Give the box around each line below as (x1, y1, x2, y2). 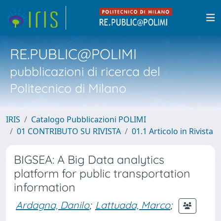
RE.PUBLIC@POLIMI (10, 45, 137, 63)
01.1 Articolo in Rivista (132, 126, 213, 137)
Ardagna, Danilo (16, 198, 89, 211)
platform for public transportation (14, 166, 190, 181)
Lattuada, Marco (95, 198, 170, 211)
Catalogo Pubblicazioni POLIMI (31, 114, 146, 125)
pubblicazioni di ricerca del (10, 64, 160, 79)
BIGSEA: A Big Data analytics (14, 152, 164, 167)
